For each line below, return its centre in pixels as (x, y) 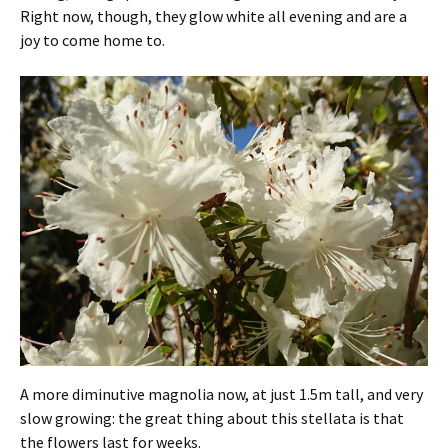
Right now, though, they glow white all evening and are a (213, 16)
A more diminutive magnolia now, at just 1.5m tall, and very (221, 393)
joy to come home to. (92, 40)
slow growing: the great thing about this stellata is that (212, 417)
